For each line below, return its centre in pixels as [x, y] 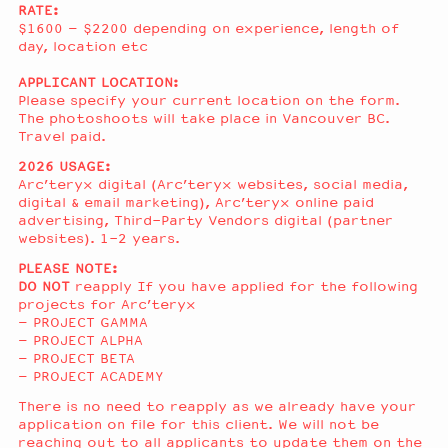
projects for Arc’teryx [107, 304]
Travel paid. [62, 136]
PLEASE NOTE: [67, 268]
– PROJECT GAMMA [83, 322]
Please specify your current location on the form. [209, 100]
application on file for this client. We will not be [198, 424]
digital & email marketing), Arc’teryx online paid [196, 202]
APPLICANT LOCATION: [98, 82]
